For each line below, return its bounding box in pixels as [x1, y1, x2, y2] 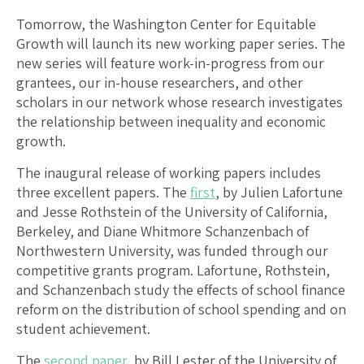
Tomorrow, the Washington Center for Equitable [16, 14, 316, 33]
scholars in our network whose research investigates [16, 92, 343, 111]
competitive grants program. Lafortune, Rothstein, [16, 260, 330, 279]
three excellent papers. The [16, 182, 190, 201]
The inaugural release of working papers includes [16, 162, 321, 182]
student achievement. [16, 318, 150, 338]
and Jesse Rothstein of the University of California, [16, 201, 327, 221]
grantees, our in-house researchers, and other [16, 72, 303, 92]
